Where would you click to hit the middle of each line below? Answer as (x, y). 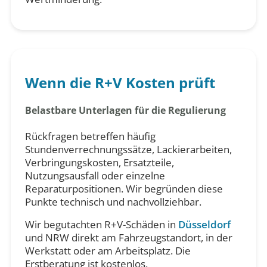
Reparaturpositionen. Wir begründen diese (124, 189)
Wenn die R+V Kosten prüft (120, 83)
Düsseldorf (204, 225)
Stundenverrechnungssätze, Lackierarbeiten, (128, 150)
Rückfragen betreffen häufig (90, 136)
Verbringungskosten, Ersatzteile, (99, 163)
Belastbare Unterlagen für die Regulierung (125, 111)
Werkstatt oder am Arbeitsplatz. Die (108, 251)
